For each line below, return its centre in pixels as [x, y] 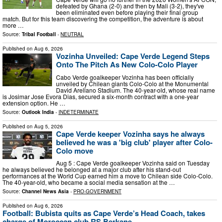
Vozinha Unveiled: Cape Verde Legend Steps [133, 56]
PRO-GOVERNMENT [97, 192]
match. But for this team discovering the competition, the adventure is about [103, 18]
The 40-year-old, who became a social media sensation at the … [89, 182]
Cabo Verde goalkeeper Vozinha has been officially [125, 77]
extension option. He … [34, 103]
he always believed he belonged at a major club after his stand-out [92, 169]
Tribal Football [39, 34]
